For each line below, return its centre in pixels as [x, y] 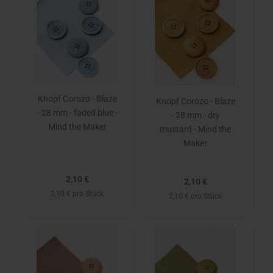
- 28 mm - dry [195, 115]
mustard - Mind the [195, 129]
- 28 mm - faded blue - [77, 113]
